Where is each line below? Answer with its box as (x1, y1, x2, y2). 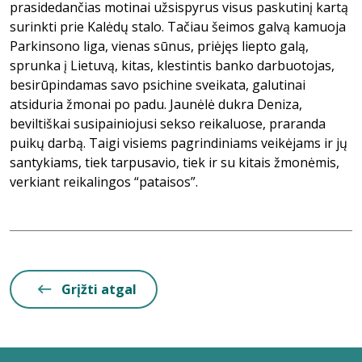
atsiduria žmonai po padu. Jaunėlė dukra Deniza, (10, 95, 302, 113)
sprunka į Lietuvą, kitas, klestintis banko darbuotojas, (10, 57, 335, 74)
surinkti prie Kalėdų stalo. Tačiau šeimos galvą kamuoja (10, 18, 346, 36)
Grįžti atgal (61, 280, 137, 298)
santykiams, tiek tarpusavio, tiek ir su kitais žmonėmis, (10, 154, 339, 171)
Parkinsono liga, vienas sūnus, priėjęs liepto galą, (10, 37, 309, 55)
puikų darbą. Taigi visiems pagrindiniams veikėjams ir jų (10, 134, 347, 152)
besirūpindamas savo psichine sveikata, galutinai (10, 76, 305, 94)
